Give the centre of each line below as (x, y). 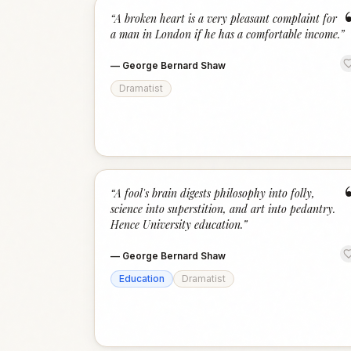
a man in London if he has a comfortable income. (225, 34)
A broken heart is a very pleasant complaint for (226, 18)
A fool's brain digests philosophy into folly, (215, 193)
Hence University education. (177, 224)
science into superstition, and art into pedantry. (223, 209)
